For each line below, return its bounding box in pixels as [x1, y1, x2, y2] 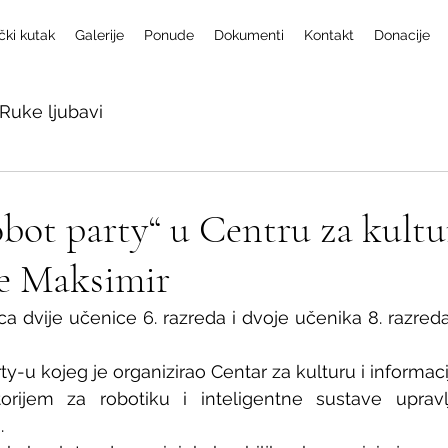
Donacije [374, 27, 430, 43]
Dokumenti [214, 27, 284, 43]
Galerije [75, 27, 124, 43]
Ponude [144, 27, 194, 43]
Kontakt [304, 27, 354, 43]
